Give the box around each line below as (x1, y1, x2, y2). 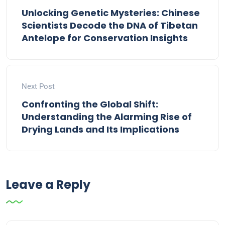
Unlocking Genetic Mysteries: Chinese (22, 7, 200, 20)
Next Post (22, 82, 55, 91)
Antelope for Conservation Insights (22, 32, 188, 45)
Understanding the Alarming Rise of (22, 110, 192, 124)
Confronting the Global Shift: (22, 98, 158, 111)
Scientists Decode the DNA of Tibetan (22, 19, 198, 32)
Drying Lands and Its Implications (22, 123, 179, 136)
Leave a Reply (6, 176, 90, 193)
